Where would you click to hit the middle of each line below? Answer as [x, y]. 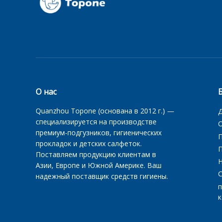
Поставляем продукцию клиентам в [96, 154]
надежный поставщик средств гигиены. [102, 176]
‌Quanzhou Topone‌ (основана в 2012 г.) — [105, 111]
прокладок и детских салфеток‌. [89, 143]
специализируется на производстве [96, 122]
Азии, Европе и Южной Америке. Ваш [99, 165]
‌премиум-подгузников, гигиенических [99, 133]
